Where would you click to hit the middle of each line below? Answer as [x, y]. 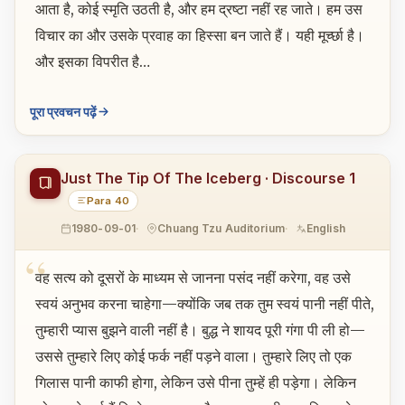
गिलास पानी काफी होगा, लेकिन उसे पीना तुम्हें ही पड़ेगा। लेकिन [195, 382]
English [325, 229]
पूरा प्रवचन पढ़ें [63, 112]
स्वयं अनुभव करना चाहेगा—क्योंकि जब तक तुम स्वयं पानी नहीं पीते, [204, 303]
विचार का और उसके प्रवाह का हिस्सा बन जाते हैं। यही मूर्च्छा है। [199, 36]
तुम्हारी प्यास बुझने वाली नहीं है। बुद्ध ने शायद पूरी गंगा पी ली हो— [200, 330]
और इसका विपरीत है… [92, 62]
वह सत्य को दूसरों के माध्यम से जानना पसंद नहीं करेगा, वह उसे [193, 277]
